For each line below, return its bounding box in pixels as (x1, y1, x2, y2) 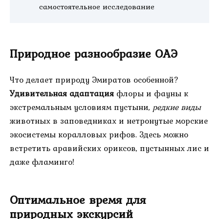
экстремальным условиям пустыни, (10, 100, 153, 113)
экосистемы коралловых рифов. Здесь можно (10, 128, 188, 141)
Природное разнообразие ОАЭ (10, 44, 177, 63)
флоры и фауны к (114, 87, 188, 100)
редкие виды (153, 100, 201, 113)
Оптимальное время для (10, 190, 146, 208)
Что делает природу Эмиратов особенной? (10, 73, 178, 86)
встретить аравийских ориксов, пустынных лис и (10, 141, 209, 154)
